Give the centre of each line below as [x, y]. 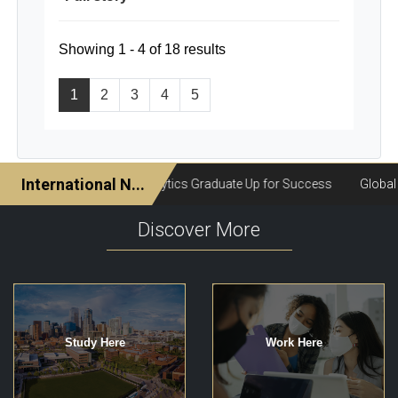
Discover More [199, 229]
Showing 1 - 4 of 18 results [142, 49]
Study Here [95, 342]
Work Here [294, 342]
